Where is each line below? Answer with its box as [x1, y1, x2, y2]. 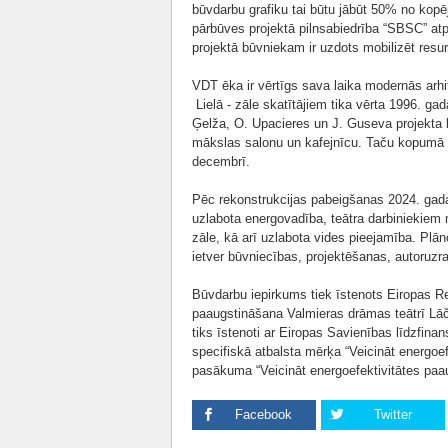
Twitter [373, 407, 412, 422]
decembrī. [192, 154, 250, 169]
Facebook [235, 407, 292, 422]
